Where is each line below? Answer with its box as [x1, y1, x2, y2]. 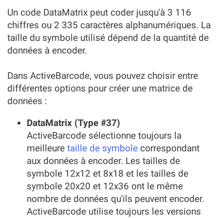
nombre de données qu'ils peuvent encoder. [27, 193, 204, 204]
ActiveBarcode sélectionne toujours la [27, 130, 182, 141]
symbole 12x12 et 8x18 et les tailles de [27, 168, 188, 179]
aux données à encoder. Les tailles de [27, 155, 180, 166]
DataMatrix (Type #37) [27, 117, 120, 128]
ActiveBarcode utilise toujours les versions [27, 206, 201, 217]
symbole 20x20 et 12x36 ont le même [27, 181, 183, 192]
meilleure [27, 143, 67, 154]
